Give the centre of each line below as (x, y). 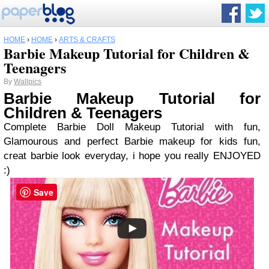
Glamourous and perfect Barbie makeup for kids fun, (132, 141)
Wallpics (28, 82)
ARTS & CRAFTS (87, 40)
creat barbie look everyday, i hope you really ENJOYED (132, 156)
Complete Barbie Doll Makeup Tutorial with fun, (132, 127)
